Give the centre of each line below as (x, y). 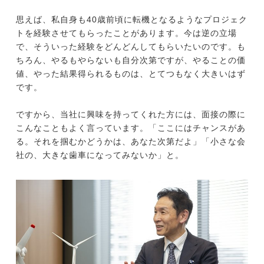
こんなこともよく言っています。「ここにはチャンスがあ (131, 128)
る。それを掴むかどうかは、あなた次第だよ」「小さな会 (131, 142)
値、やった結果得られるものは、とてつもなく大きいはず (131, 74)
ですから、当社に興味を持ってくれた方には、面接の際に (131, 115)
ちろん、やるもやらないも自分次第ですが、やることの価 (131, 60)
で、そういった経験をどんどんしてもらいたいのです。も (131, 47)
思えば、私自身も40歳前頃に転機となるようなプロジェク (131, 20)
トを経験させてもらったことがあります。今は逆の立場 (126, 33)
